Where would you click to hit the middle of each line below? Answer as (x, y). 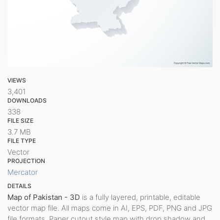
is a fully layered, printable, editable (140, 197)
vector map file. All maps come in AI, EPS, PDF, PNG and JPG (110, 208)
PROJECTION (26, 161)
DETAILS (19, 186)
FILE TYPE (22, 140)
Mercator (23, 172)
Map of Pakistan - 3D (44, 197)
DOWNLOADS (27, 100)
